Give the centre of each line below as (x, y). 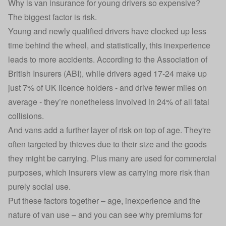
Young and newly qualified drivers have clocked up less (107, 31)
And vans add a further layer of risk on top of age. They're (109, 130)
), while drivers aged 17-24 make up (143, 73)
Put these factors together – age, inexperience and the (104, 200)
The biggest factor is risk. (52, 17)
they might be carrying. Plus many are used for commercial (112, 158)
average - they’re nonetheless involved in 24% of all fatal (109, 101)
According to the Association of (152, 59)
